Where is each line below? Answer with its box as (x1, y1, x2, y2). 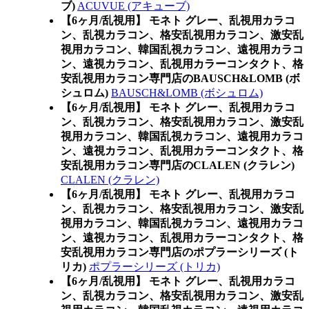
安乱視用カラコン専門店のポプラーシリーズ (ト (61, 246, 299, 258)
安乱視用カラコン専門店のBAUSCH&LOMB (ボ (61, 72, 300, 84)
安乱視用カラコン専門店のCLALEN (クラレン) (61, 159, 295, 171)
